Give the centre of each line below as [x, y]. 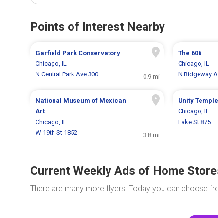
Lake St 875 [194, 122]
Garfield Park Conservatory [78, 53]
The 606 [190, 53]
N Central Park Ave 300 [67, 74]
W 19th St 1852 [57, 133]
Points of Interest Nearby [98, 27]
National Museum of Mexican [81, 101]
